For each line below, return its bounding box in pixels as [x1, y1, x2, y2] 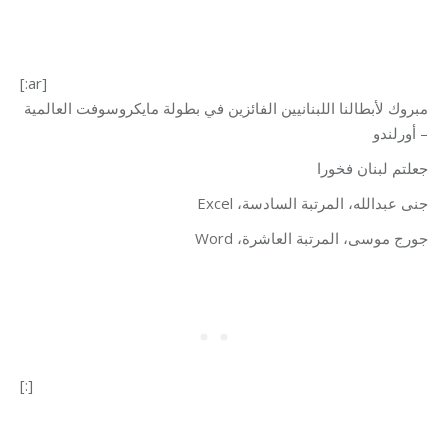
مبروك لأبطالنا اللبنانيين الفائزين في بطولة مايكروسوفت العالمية [24, 98, 428, 118]
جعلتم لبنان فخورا [317, 158, 428, 178]
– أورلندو [373, 123, 428, 143]
